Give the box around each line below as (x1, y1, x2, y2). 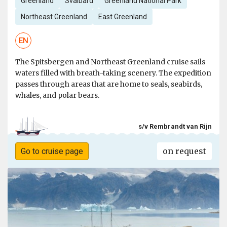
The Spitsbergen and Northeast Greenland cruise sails (15, 57, 205, 67)
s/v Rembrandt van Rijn (138, 122, 212, 130)
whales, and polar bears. (15, 91, 99, 100)
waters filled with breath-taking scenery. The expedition (15, 68, 211, 78)
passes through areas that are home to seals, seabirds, (15, 80, 202, 89)
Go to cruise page (20, 146, 83, 157)
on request (163, 146, 207, 157)
